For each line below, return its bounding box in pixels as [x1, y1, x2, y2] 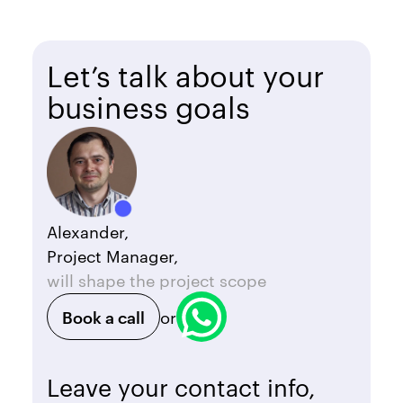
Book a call [62, 304, 145, 327]
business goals [47, 85, 250, 125]
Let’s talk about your [47, 54, 324, 94]
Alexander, [47, 219, 129, 242]
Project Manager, [47, 243, 178, 266]
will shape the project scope [47, 267, 266, 291]
